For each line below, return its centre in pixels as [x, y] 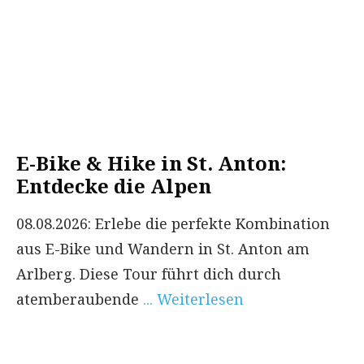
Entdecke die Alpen [114, 185]
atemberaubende [80, 299]
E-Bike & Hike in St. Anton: [151, 162]
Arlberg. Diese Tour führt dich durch [149, 273]
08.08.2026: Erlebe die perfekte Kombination [173, 223]
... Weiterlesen [193, 299]
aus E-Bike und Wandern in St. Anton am [163, 248]
